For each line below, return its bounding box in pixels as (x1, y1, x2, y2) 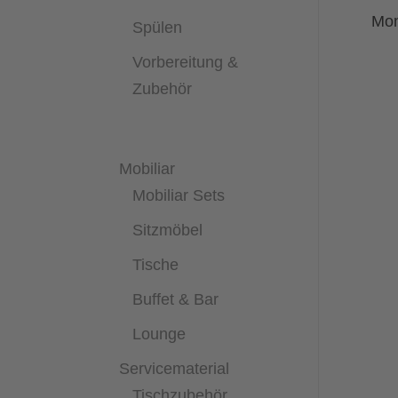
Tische (132, 255, 179, 274)
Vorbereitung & (132, 52, 239, 71)
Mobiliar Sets (132, 186, 226, 204)
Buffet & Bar (132, 290, 219, 308)
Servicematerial (119, 359, 230, 378)
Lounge (132, 324, 187, 343)
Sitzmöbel (132, 220, 203, 239)
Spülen (132, 18, 183, 36)
